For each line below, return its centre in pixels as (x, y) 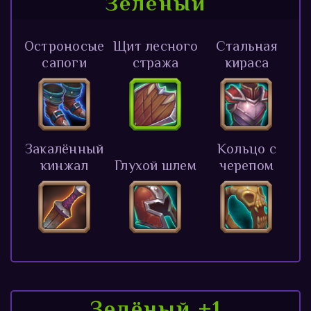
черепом (247, 165)
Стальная (246, 45)
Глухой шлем (155, 165)
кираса (247, 62)
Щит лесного (155, 45)
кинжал (64, 165)
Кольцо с (246, 148)
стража (155, 62)
